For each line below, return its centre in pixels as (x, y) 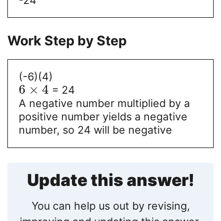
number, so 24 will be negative (95, 130)
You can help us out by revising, (110, 206)
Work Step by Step (67, 41)
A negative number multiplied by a (104, 103)
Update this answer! (110, 180)
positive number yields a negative (103, 117)
